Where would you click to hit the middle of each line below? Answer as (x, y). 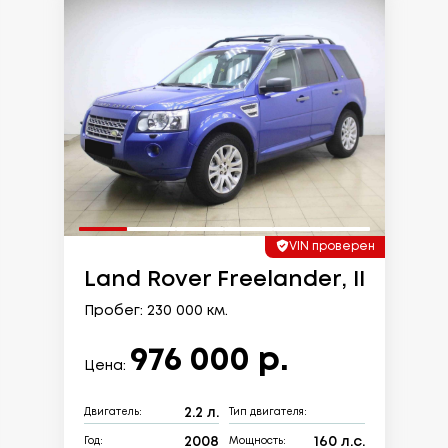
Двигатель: (112, 413)
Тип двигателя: (268, 413)
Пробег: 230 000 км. (155, 310)
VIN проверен (331, 246)
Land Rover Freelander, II (224, 279)
